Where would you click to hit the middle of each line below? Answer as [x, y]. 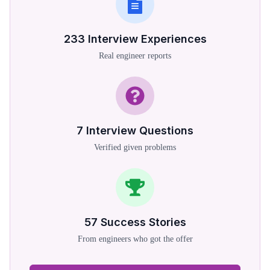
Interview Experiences [147, 39]
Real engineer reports [135, 56]
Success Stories [143, 222]
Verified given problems [135, 147]
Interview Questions [140, 130]
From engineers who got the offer [135, 239]
